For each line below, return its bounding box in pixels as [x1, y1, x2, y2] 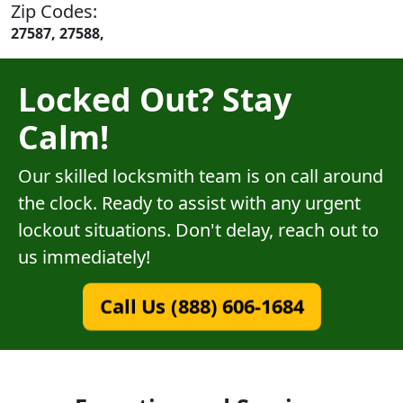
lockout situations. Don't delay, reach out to [18, 217, 379, 242]
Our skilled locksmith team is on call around [18, 163, 383, 188]
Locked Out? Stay [18, 76, 291, 121]
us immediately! [18, 244, 150, 269]
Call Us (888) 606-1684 [99, 292, 304, 319]
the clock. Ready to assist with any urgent [18, 190, 361, 215]
